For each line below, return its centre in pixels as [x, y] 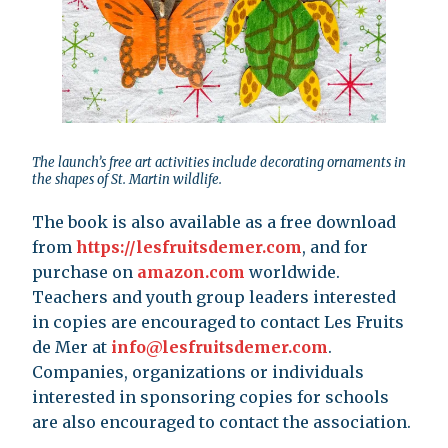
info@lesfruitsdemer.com [219, 346]
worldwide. [292, 271]
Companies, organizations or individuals [198, 371]
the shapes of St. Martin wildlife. [127, 179]
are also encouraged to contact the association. [221, 421]
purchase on [84, 271]
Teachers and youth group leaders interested [214, 296]
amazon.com [191, 271]
